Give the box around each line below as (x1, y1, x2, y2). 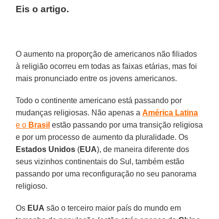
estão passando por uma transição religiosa (50, 120, 203, 129)
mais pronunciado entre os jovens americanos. (16, 74, 177, 83)
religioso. (16, 181, 48, 190)
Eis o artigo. (16, 3, 69, 14)
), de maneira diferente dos (97, 145, 190, 153)
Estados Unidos (16, 145, 76, 153)
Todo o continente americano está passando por (16, 96, 182, 105)
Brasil (28, 120, 50, 129)
